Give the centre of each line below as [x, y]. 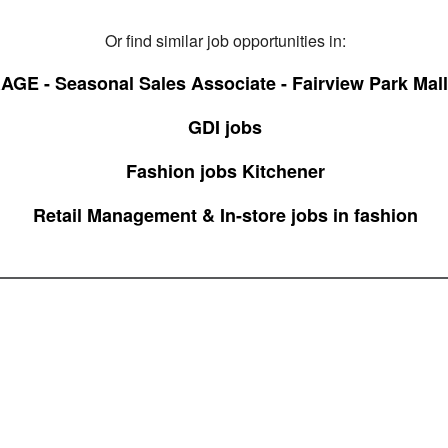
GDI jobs [225, 127]
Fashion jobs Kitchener [225, 171]
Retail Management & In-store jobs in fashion [225, 215]
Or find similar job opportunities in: [225, 40]
